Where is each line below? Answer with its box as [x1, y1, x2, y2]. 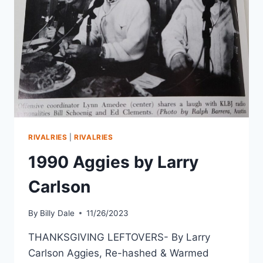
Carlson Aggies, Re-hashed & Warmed [28, 247, 209, 259]
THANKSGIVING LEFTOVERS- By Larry [28, 231, 210, 243]
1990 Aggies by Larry [28, 151, 198, 172]
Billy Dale [40, 208, 75, 218]
